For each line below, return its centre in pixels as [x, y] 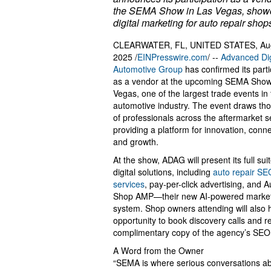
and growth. [136, 142]
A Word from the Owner [158, 251]
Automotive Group [148, 69]
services [129, 184]
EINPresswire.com [172, 57]
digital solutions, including [163, 172]
